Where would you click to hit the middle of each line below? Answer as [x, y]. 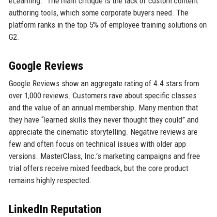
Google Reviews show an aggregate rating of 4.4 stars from [104, 84]
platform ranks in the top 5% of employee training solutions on [108, 25]
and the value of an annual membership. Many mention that [103, 108]
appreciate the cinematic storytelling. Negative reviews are [103, 132]
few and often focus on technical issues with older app [97, 144]
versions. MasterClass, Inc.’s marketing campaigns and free [104, 156]
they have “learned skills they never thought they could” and [103, 120]
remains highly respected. [50, 180]
